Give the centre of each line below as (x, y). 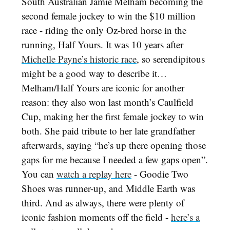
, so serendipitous (171, 59)
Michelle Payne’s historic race (79, 59)
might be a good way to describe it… (94, 73)
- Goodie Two (160, 174)
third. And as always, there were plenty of (103, 203)
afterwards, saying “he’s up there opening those (114, 145)
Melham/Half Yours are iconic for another (103, 88)
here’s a (185, 217)
